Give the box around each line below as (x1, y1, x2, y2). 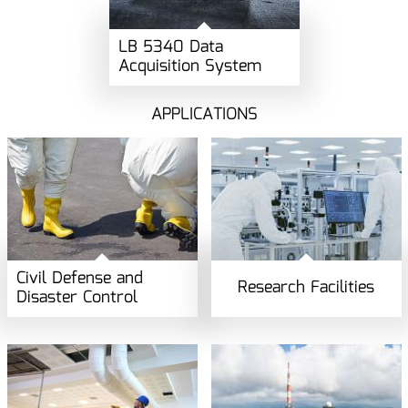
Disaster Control (15, 284, 138, 311)
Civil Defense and (15, 265, 143, 291)
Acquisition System (117, 53, 261, 79)
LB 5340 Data (117, 34, 223, 60)
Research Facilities (238, 275, 374, 301)
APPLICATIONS (150, 102, 258, 128)
